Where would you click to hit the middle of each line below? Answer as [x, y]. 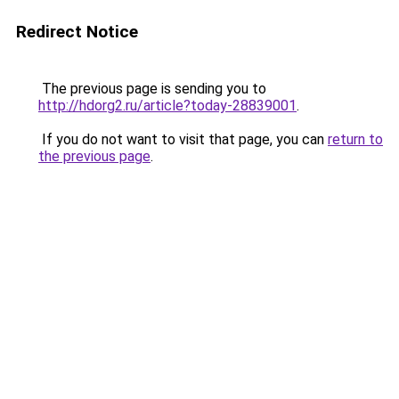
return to [355, 139]
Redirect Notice [77, 32]
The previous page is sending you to [152, 89]
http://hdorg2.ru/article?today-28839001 [167, 106]
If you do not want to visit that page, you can [183, 139]
